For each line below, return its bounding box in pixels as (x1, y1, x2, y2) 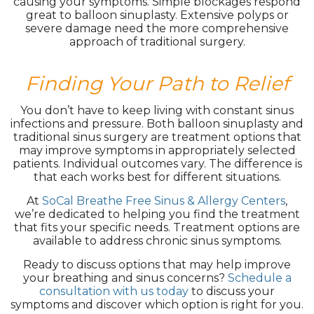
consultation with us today (39, 285, 189, 298)
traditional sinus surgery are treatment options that (13, 130, 301, 144)
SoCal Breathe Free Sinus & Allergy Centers (42, 194, 285, 207)
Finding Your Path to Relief (25, 71, 289, 95)
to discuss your (189, 285, 275, 298)
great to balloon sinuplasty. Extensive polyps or (25, 8, 289, 22)
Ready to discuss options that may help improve (23, 258, 291, 271)
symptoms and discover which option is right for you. (11, 298, 303, 311)
